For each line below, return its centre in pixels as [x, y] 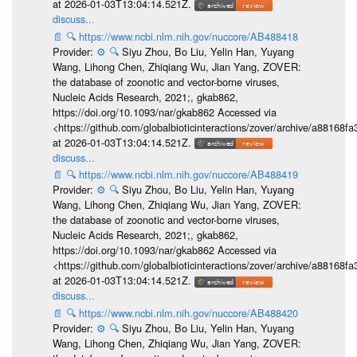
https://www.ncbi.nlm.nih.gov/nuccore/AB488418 [188, 36]
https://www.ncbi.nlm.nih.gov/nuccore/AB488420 [188, 312]
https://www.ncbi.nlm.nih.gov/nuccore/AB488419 [188, 175]
